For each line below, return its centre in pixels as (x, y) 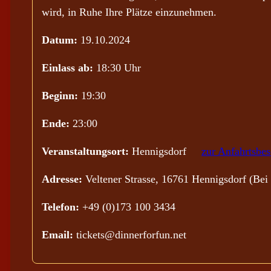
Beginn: (61, 96)
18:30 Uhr (117, 68)
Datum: (61, 40)
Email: (59, 235)
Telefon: (62, 207)
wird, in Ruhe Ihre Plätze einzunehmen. (129, 12)
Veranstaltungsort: (87, 151)
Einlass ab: (67, 68)
